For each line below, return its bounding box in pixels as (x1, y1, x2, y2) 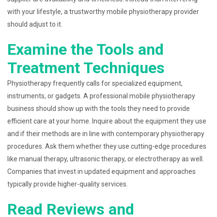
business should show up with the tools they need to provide (7, 105, 190, 112)
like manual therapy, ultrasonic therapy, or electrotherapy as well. (7, 155, 204, 163)
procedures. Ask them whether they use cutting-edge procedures (7, 142, 206, 150)
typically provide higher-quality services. (7, 180, 128, 188)
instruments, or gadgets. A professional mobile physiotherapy (7, 92, 195, 100)
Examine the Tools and (7, 40, 164, 59)
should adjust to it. (7, 20, 62, 28)
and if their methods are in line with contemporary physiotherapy (7, 130, 204, 138)
